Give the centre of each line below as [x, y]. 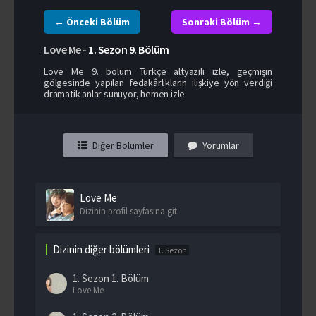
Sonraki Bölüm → [222, 22]
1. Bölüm [130, 278]
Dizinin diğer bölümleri [101, 249]
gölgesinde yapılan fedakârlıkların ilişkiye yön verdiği [158, 82]
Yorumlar [220, 145]
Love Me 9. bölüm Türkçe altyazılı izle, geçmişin [158, 71]
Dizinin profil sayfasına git [128, 211]
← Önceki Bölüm [92, 22]
